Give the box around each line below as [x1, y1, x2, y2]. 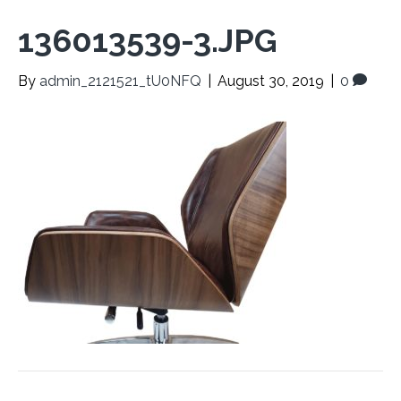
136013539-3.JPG [18, 21, 277, 59]
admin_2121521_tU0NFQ [39, 73, 201, 90]
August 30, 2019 [218, 73, 324, 90]
